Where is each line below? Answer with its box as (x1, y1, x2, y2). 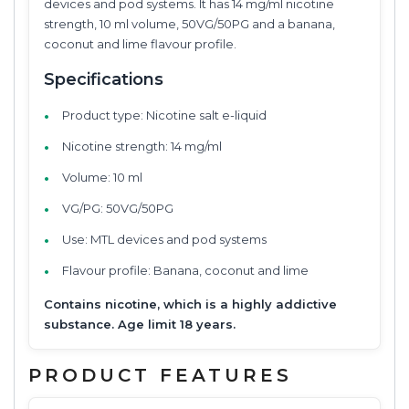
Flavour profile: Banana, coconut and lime (62, 262, 309, 278)
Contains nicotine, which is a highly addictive (44, 296, 337, 311)
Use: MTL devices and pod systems (62, 231, 267, 246)
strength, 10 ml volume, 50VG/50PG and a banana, (44, 16, 335, 31)
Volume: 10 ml (62, 169, 142, 184)
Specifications (44, 68, 163, 89)
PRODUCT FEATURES (28, 363, 292, 386)
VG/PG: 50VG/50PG (62, 200, 173, 215)
